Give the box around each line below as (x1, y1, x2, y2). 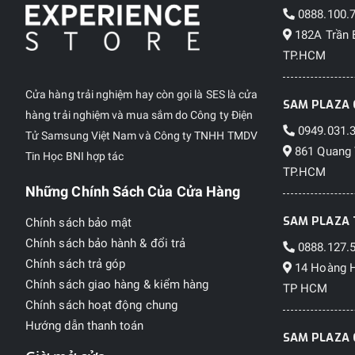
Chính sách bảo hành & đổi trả (25, 236, 186, 251)
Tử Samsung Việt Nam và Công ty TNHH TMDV (25, 129, 258, 143)
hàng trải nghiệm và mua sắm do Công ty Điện (25, 109, 254, 122)
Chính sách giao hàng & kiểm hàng (25, 277, 209, 292)
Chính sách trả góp (25, 257, 126, 272)
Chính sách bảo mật (25, 216, 132, 231)
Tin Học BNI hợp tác (25, 150, 124, 163)
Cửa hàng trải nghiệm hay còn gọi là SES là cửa (25, 88, 258, 101)
